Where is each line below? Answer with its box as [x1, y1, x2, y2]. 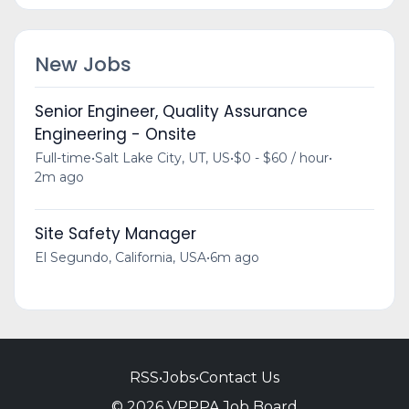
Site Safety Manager [34, 222, 196, 245]
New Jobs [34, 49, 131, 79]
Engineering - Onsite [34, 122, 196, 145]
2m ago [34, 168, 84, 185]
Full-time [34, 149, 91, 166]
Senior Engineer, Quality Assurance [34, 100, 308, 122]
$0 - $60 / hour [233, 149, 329, 166]
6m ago [209, 248, 259, 266]
